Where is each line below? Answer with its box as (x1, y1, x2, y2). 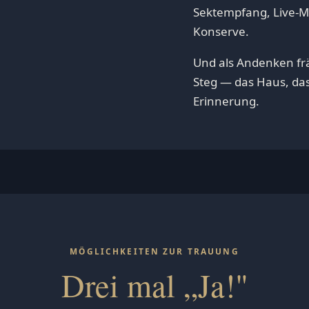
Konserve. (193, 23, 249, 39)
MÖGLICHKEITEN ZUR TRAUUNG (70, 246, 239, 257)
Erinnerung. (193, 92, 259, 109)
